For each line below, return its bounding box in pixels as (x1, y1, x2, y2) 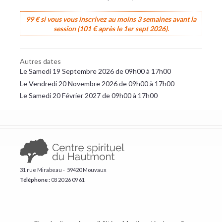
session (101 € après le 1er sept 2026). (53, 24, 169, 33)
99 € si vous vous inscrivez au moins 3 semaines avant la (26, 15, 196, 23)
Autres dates (20, 57, 61, 65)
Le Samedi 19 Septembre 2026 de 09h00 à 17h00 (20, 67, 171, 75)
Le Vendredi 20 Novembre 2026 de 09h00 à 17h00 (20, 79, 174, 88)
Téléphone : (20, 176, 50, 183)
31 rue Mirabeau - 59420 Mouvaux (20, 166, 107, 173)
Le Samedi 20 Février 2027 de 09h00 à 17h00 (20, 91, 158, 100)
